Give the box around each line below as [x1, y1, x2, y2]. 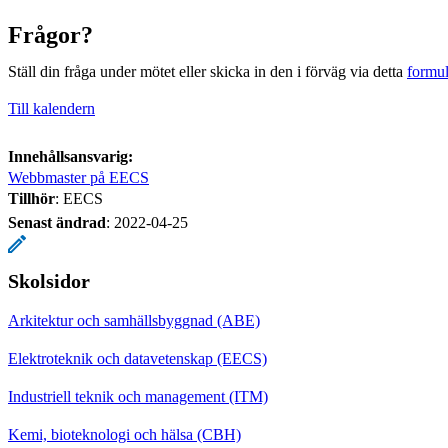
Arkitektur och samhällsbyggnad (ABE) [8, 311, 260, 329]
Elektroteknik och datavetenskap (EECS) [8, 349, 267, 367]
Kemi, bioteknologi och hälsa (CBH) [8, 425, 241, 443]
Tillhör [8, 189, 55, 207]
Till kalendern [8, 99, 95, 117]
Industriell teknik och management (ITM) [8, 387, 268, 405]
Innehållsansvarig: [8, 147, 133, 165]
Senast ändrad [8, 213, 106, 231]
